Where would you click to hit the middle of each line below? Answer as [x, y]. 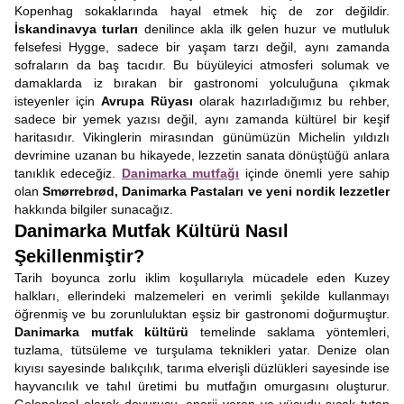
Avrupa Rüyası [147, 101]
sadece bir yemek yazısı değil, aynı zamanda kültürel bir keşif [202, 119]
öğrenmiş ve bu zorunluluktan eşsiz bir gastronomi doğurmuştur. [202, 314]
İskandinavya [55, 29]
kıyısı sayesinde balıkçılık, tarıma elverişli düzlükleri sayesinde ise [202, 368]
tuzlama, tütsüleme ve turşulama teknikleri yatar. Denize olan [202, 350]
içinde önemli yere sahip [315, 173]
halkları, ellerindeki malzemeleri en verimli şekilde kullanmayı [202, 296]
